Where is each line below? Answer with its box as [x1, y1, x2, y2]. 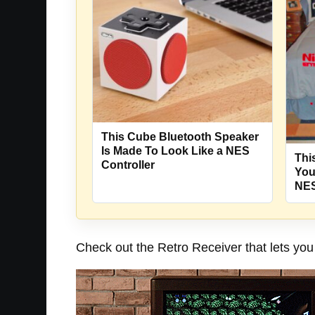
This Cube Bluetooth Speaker [101, 130, 259, 143]
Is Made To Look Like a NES [101, 144, 250, 157]
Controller [101, 158, 155, 171]
